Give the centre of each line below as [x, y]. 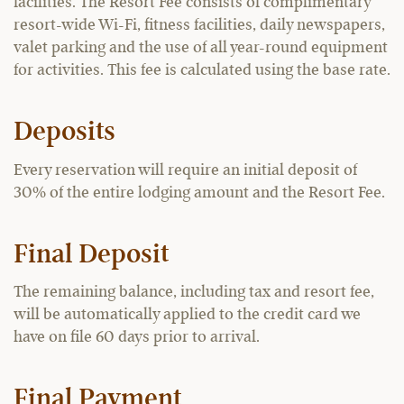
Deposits [64, 133]
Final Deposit [91, 255]
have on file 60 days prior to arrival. [137, 337]
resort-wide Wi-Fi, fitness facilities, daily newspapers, [199, 25]
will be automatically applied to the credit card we [187, 315]
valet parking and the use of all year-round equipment [201, 48]
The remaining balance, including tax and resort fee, [194, 292]
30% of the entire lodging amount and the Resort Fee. [199, 193]
